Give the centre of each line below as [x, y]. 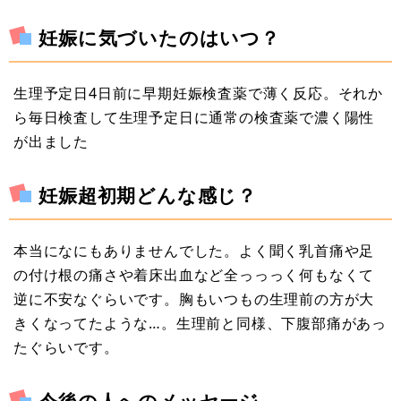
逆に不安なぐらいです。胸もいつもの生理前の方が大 [194, 299]
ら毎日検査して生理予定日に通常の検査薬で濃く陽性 [194, 117]
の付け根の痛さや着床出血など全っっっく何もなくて [194, 275]
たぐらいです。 [66, 348]
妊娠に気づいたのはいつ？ [159, 37]
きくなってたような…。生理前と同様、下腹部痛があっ [200, 324]
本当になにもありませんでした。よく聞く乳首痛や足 [194, 251]
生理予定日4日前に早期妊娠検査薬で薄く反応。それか [198, 93]
